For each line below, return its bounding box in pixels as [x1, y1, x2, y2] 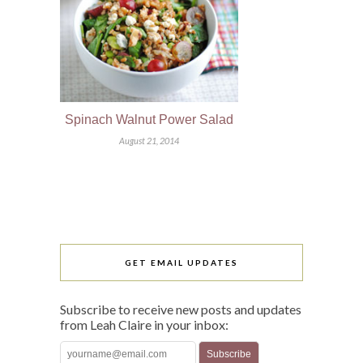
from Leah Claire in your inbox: [60, 316, 228, 332]
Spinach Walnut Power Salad [65, 112, 233, 126]
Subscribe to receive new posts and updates [60, 301, 301, 317]
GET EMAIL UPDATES [125, 257, 238, 267]
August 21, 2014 [119, 135, 179, 146]
